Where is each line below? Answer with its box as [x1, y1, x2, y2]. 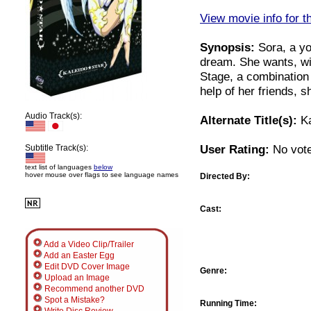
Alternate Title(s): [200, 112, 297, 127]
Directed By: [200, 171, 250, 181]
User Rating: [200, 142, 269, 156]
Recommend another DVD [42, 284, 144, 294]
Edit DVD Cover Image [42, 262, 130, 271]
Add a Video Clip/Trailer [42, 239, 134, 249]
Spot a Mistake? [42, 295, 105, 305]
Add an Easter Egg [42, 251, 115, 260]
